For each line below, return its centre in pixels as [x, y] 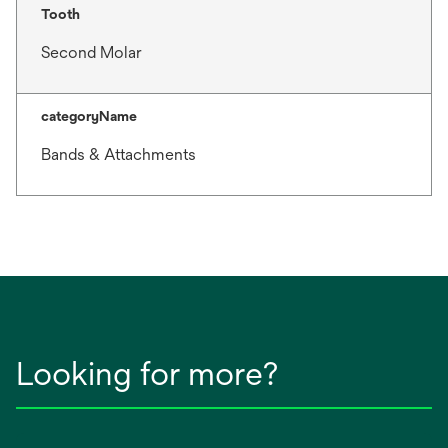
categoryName [89, 116]
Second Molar [91, 52]
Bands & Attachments [118, 154]
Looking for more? [147, 373]
